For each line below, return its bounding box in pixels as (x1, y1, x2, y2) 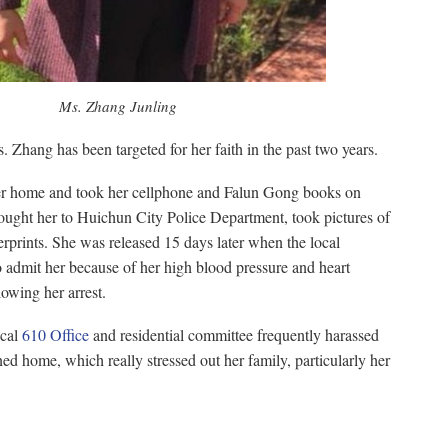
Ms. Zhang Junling (59, 95, 177, 116)
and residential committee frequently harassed (88, 323, 379, 345)
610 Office (21, 323, 89, 345)
